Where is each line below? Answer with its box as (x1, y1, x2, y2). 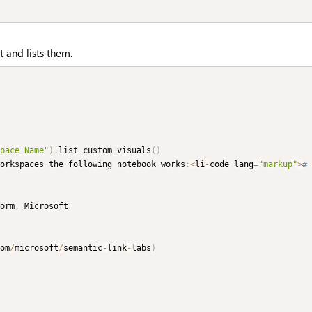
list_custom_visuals (58, 146, 151, 156)
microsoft (15, 243, 58, 253)
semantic (63, 243, 102, 253)
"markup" (258, 159, 297, 170)
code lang (210, 159, 253, 170)
